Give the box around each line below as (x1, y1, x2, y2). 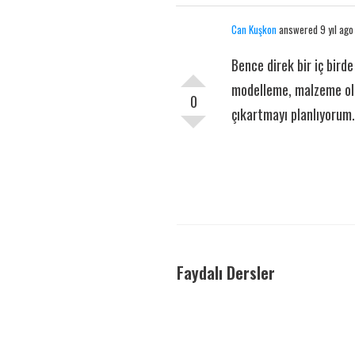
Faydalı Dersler (177, 261, 275, 284)
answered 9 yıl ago (277, 21, 353, 37)
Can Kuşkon (231, 21, 277, 37)
